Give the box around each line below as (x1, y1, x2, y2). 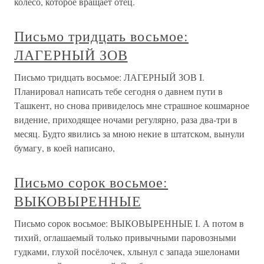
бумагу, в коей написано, (14, 141, 115, 154)
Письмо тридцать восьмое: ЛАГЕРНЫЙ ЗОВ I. (14, 71, 204, 83)
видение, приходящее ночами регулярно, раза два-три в (14, 113, 237, 126)
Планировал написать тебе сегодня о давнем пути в (14, 85, 223, 97)
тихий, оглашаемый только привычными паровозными (14, 231, 236, 243)
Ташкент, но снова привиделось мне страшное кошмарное (14, 99, 249, 111)
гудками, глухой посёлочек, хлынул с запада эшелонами (14, 245, 240, 258)
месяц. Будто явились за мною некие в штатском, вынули (14, 127, 245, 140)
